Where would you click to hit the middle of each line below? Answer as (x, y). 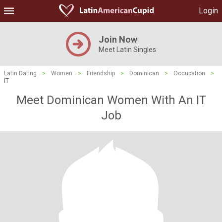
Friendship (101, 73)
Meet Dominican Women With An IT (111, 100)
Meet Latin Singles (127, 50)
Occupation (189, 73)
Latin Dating (20, 73)
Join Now (118, 39)
